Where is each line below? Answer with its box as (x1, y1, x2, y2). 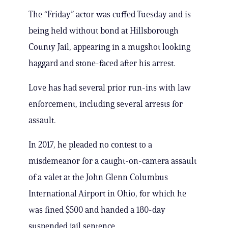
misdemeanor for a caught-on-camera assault (28, 156, 196, 166)
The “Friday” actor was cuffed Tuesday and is (28, 9, 191, 20)
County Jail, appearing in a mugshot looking (28, 42, 190, 52)
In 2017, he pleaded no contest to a (28, 139, 152, 150)
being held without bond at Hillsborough (28, 25, 179, 36)
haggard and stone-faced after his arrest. (28, 58, 175, 69)
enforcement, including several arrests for (28, 99, 183, 109)
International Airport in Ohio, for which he (28, 188, 186, 199)
